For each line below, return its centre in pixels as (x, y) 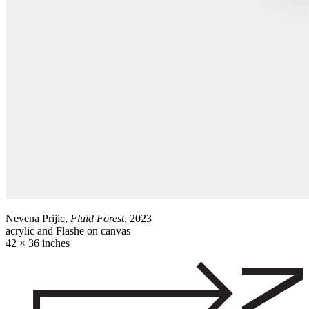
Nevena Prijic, (38, 218)
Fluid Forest (97, 218)
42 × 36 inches (38, 243)
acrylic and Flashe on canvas (68, 231)
